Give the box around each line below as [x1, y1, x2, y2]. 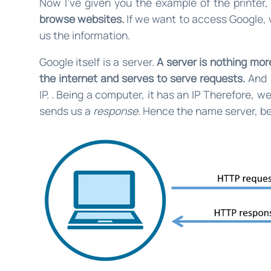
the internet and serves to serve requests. [39, 71, 249, 86]
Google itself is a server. [39, 54, 157, 70]
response [93, 103, 138, 119]
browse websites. [39, 11, 124, 26]
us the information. [39, 27, 130, 42]
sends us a [39, 103, 93, 119]
